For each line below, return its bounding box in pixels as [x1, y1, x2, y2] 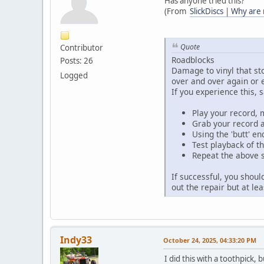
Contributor [60, 42, 103, 53]
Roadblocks [171, 54, 214, 66]
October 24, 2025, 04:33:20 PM [163, 236, 256, 245]
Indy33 [60, 233, 92, 247]
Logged [60, 70, 88, 81]
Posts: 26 [60, 55, 93, 66]
